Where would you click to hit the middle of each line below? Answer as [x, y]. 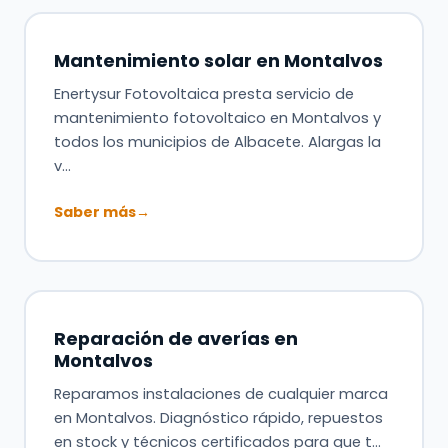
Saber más [94, 211]
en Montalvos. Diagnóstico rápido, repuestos [218, 417]
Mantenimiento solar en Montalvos [218, 60]
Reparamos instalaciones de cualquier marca [220, 393]
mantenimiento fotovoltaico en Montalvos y [217, 117]
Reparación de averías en [175, 338]
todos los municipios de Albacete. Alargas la [217, 141]
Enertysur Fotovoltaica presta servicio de [203, 93]
